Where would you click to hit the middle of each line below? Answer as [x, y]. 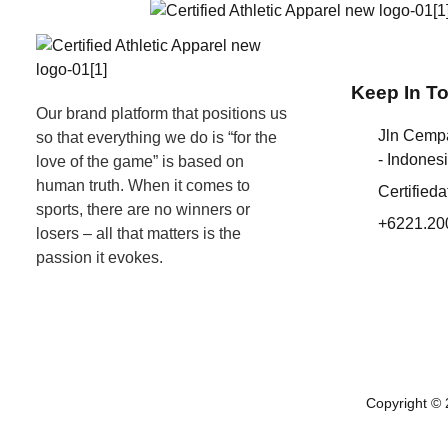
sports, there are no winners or [142, 209]
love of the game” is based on [139, 161]
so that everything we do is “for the [156, 137]
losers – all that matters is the [138, 233]
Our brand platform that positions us [161, 113]
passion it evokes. [99, 257]
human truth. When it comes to [142, 185]
